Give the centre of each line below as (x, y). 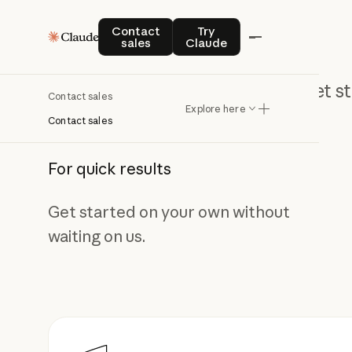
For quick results (110, 168)
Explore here (216, 108)
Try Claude (235, 25)
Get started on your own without (169, 211)
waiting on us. (97, 236)
